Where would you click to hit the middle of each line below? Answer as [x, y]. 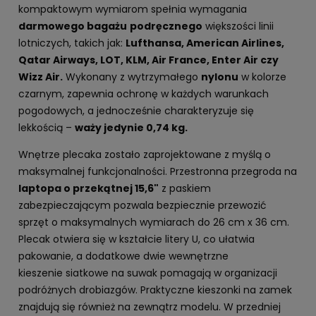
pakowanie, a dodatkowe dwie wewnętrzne [123, 256]
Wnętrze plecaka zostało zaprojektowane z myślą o [145, 154]
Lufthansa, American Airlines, [205, 43]
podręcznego [166, 26]
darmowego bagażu [73, 26]
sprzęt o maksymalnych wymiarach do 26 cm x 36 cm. [154, 222]
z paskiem [185, 188]
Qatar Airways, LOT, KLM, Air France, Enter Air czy [148, 60]
